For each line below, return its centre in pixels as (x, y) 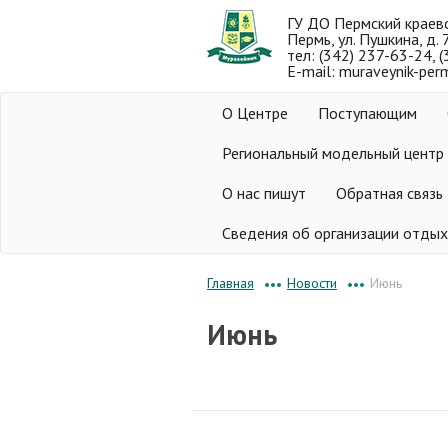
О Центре (255, 113)
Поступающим (367, 113)
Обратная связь (389, 193)
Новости (312, 282)
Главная (230, 283)
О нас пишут (264, 193)
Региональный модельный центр (333, 153)
